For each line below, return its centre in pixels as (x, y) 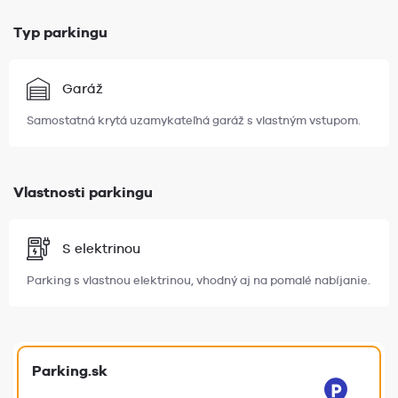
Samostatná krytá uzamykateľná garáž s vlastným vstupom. (194, 120)
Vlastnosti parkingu (83, 191)
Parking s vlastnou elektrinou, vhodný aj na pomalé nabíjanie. (199, 280)
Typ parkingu (60, 32)
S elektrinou (101, 249)
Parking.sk (70, 370)
